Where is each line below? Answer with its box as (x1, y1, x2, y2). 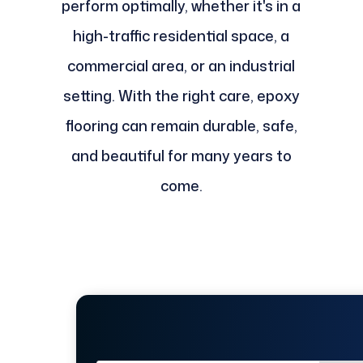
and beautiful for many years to (70, 144, 292, 166)
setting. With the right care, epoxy (62, 84, 300, 106)
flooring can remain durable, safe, (65, 114, 297, 136)
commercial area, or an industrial (67, 54, 296, 76)
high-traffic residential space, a (73, 24, 290, 46)
